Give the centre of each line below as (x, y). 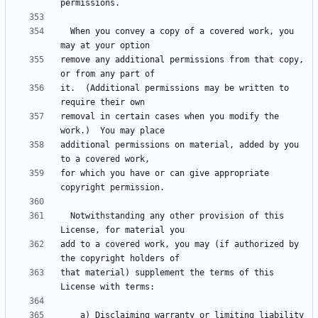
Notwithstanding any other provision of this (65, 216)
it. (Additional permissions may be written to (175, 88)
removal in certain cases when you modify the (170, 117)
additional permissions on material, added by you (180, 145)
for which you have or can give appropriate (165, 174)
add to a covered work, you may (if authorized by (180, 245)
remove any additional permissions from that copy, (182, 60)
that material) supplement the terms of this (167, 273)
